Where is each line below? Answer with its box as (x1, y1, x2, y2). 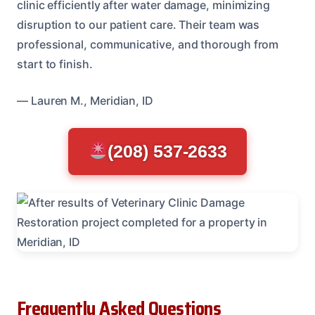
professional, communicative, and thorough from (17, 37, 279, 51)
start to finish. (17, 56, 93, 71)
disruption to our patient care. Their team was (17, 17, 260, 32)
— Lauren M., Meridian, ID (17, 93, 153, 108)
